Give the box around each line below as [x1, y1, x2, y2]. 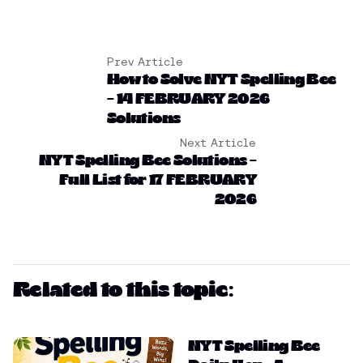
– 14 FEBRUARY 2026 [107, 91, 270, 108]
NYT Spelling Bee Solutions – [38, 152, 256, 169]
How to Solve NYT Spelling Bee [107, 71, 336, 88]
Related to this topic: [13, 280, 233, 302]
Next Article [180, 135, 256, 149]
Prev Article [107, 54, 183, 68]
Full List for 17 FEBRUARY [59, 172, 256, 189]
